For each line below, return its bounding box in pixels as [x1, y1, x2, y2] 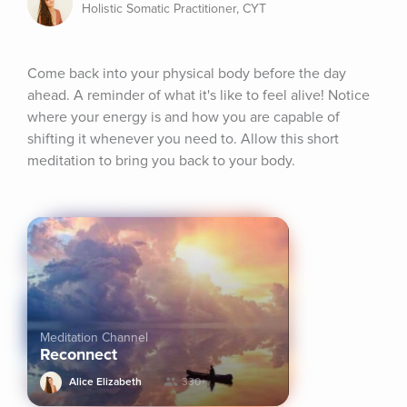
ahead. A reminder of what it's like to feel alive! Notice [27, 86, 370, 104]
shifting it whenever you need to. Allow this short [27, 130, 339, 148]
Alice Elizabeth [69, 375, 142, 389]
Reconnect [40, 344, 117, 364]
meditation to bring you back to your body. [27, 152, 295, 170]
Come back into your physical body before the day [27, 65, 346, 83]
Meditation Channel [40, 330, 148, 345]
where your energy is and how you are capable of [27, 108, 340, 126]
